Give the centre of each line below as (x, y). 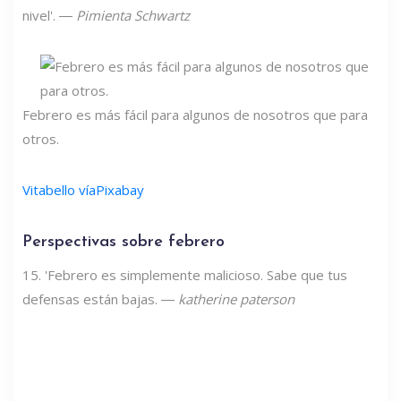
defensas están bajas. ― (100, 299)
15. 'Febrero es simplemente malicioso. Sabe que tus (185, 274)
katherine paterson (236, 299)
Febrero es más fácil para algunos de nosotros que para (195, 114)
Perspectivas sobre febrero (124, 242)
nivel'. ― (49, 15)
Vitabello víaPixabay (83, 189)
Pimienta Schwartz (133, 15)
